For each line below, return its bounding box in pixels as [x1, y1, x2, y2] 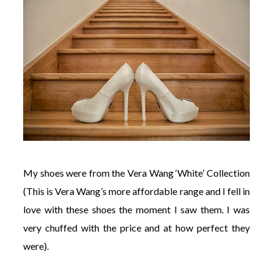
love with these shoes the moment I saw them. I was [23, 204, 250, 216]
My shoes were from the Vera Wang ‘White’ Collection [23, 167, 250, 179]
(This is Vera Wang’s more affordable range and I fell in [23, 185, 250, 197]
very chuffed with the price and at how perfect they [23, 222, 250, 234]
